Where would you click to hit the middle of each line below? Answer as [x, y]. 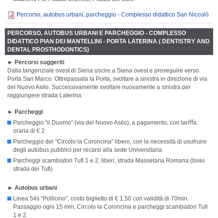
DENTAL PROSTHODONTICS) [48, 49]
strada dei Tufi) [33, 169]
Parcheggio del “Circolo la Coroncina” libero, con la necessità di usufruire [110, 141]
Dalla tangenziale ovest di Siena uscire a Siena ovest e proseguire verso [103, 70]
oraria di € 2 [29, 131]
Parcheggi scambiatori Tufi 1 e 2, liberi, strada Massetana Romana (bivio [109, 160]
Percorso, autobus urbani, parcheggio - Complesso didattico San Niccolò [113, 14]
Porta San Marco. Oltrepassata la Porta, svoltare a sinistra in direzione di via [107, 79]
